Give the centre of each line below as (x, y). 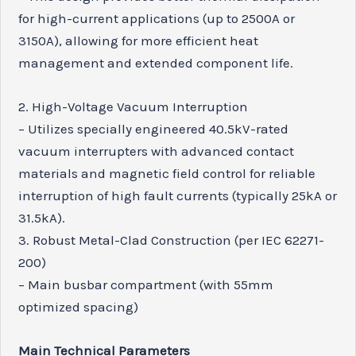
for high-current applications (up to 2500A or (157, 18)
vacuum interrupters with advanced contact (157, 151)
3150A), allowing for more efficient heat (139, 40)
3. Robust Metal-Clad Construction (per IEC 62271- (172, 240)
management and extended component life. (156, 62)
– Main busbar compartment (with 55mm (146, 284)
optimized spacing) (79, 306)
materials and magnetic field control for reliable (167, 173)
